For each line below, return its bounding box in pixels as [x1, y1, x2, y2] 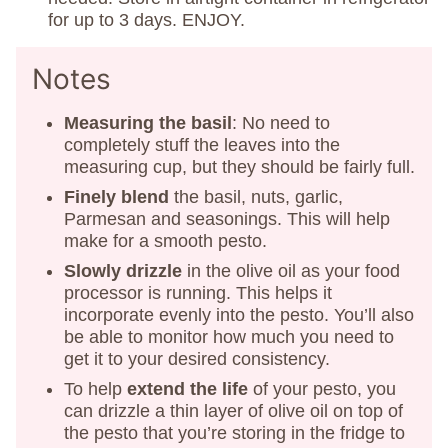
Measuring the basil [64, 113, 232, 134]
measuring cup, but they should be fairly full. [64, 157, 415, 178]
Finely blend [64, 187, 169, 208]
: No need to [232, 113, 330, 134]
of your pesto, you [248, 379, 396, 400]
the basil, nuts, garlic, [169, 187, 343, 208]
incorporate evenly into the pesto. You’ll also [64, 305, 414, 326]
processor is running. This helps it [64, 283, 332, 304]
